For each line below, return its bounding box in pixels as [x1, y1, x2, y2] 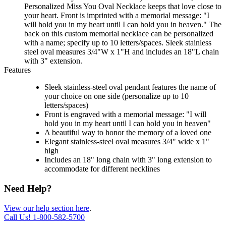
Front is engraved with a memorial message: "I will [44, 110, 206, 119]
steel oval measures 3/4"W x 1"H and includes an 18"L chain [24, 47, 219, 56]
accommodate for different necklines [44, 164, 160, 174]
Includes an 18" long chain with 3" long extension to [44, 155, 212, 164]
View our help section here [4, 203, 89, 212]
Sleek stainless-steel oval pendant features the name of [44, 83, 216, 92]
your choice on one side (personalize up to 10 [44, 92, 189, 101]
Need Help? [4, 183, 52, 194]
